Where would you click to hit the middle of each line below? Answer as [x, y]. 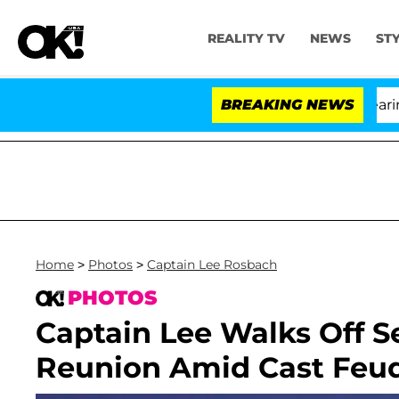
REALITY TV [246, 39]
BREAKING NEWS [288, 105]
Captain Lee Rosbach [212, 265]
